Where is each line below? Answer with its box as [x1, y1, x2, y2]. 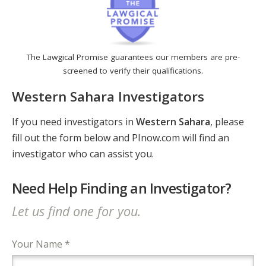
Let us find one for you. [12, 202, 141, 220]
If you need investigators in [12, 115, 136, 129]
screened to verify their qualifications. [63, 65, 203, 77]
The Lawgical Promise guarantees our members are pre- [26, 52, 240, 63]
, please [210, 115, 244, 129]
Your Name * [12, 237, 70, 251]
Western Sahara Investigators [12, 87, 204, 106]
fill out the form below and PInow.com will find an [12, 131, 229, 145]
